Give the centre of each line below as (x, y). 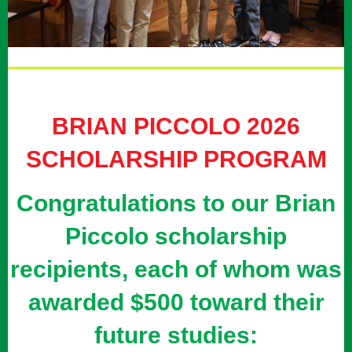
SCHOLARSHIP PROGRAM (176, 159)
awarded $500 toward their (176, 302)
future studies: (176, 335)
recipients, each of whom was (176, 269)
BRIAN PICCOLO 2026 (176, 126)
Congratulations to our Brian (176, 203)
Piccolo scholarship (176, 236)
